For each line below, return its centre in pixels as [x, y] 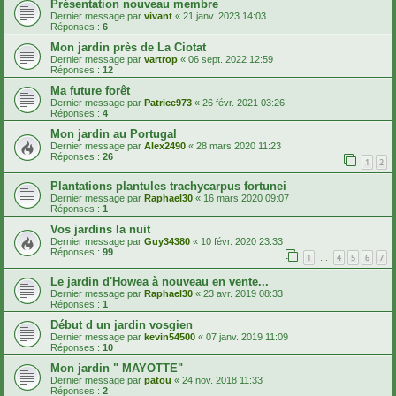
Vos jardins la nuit [100, 230]
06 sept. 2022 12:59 [231, 60]
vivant [158, 16]
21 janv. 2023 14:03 [225, 16]
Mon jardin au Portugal [114, 134]
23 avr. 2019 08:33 [243, 293]
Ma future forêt [90, 91]
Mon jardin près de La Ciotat [128, 48]
